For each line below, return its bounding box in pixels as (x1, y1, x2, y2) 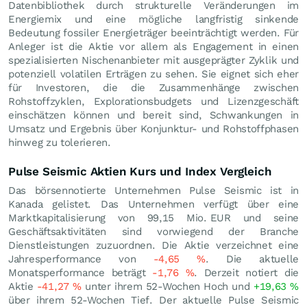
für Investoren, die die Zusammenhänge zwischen (8, 81, 299, 94)
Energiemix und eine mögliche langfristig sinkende (8, 12, 299, 25)
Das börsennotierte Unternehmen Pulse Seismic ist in (8, 184, 299, 197)
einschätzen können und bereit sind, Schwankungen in (8, 108, 299, 121)
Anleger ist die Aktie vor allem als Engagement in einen (8, 40, 299, 53)
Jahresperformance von (8, 252, 153, 265)
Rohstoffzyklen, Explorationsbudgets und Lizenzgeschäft (8, 95, 299, 108)
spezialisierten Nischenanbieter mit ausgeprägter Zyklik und (8, 53, 299, 66)
